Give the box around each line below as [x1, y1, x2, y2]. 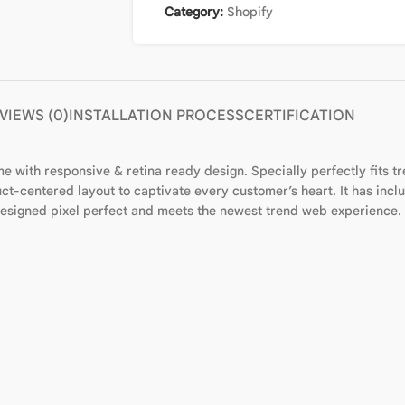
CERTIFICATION [244, 107, 355, 125]
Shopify [226, 4, 273, 20]
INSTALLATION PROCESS [69, 107, 244, 125]
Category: [164, 4, 223, 20]
